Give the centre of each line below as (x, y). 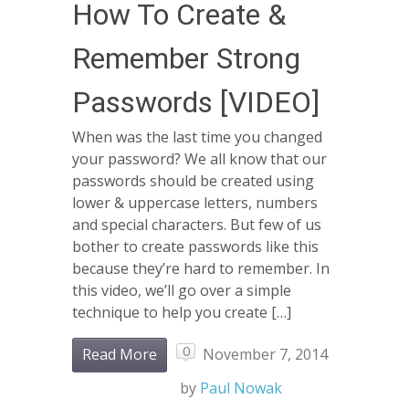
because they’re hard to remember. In (201, 268)
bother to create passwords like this (195, 246)
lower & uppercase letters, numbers (195, 202)
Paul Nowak (241, 388)
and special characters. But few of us (197, 224)
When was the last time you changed (197, 136)
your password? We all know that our (199, 158)
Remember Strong (186, 59)
